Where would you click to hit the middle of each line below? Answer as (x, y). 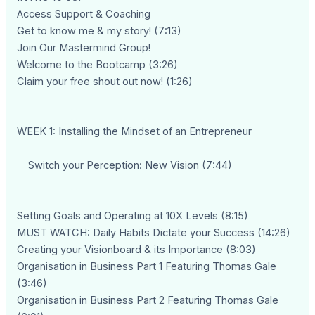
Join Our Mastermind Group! (84, 47)
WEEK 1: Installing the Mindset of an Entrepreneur (135, 131)
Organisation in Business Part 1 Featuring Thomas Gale (147, 266)
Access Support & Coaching (84, 14)
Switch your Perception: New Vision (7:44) (125, 165)
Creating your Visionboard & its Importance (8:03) (137, 249)
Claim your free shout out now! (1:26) (105, 81)
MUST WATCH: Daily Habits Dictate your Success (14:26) (154, 232)
